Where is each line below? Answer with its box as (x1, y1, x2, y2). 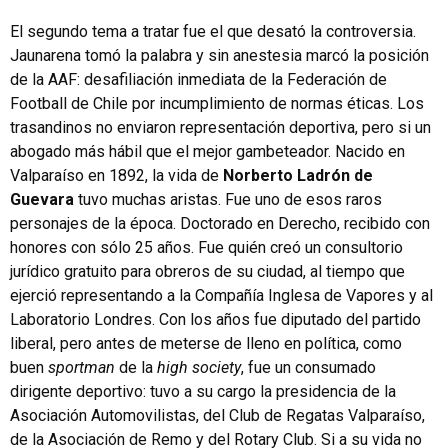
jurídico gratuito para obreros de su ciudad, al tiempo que (10, 262, 405, 281)
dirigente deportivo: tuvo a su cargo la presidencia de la (10, 382, 396, 401)
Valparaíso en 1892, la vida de (10, 166, 223, 185)
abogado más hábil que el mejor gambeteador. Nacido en (10, 142, 405, 161)
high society (157, 358, 241, 377)
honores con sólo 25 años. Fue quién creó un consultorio (10, 238, 403, 257)
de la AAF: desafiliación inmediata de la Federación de (10, 70, 387, 89)
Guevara (10, 190, 74, 209)
